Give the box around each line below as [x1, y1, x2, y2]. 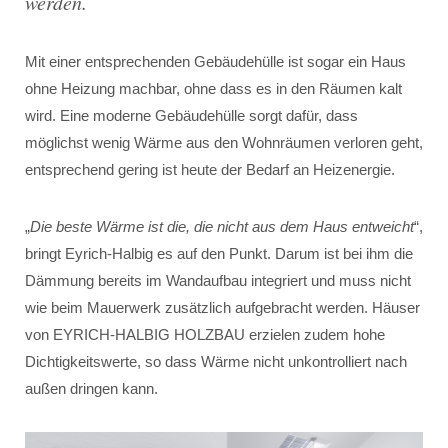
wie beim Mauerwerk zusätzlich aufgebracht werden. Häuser [25, 299, 420, 317]
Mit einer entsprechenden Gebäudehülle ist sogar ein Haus [25, 53, 406, 71]
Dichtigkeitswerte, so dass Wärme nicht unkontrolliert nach [25, 353, 407, 371]
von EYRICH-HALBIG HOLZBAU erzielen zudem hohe [25, 326, 385, 344]
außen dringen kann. [25, 380, 158, 398]
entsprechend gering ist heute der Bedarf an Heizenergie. [25, 161, 395, 179]
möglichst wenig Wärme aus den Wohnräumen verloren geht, [25, 134, 423, 152]
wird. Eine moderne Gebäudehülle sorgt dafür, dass [25, 107, 358, 125]
